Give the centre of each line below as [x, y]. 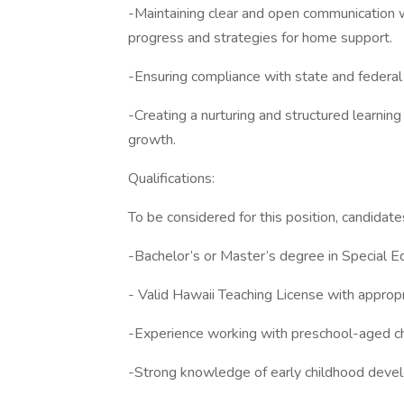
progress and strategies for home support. [260, 38]
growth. [152, 140]
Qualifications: [171, 179]
